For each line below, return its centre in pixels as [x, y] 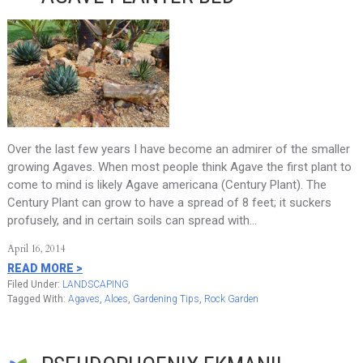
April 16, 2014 [36, 249]
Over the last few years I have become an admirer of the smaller [178, 149]
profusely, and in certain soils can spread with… [132, 220]
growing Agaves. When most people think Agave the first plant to [179, 167]
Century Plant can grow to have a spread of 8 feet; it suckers [169, 203]
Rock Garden [231, 299]
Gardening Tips [166, 299]
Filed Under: [34, 284]
